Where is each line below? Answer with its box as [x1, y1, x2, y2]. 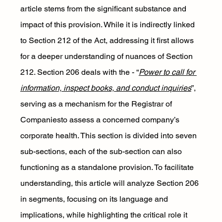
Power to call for [138, 67, 197, 77]
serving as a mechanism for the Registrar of [20, 99, 174, 109]
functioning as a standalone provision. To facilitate [20, 163, 196, 172]
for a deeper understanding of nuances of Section [20, 52, 195, 61]
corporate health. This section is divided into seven [20, 131, 199, 140]
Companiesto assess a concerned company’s [20, 115, 181, 124]
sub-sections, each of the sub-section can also [20, 147, 184, 156]
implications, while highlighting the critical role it [20, 210, 189, 220]
